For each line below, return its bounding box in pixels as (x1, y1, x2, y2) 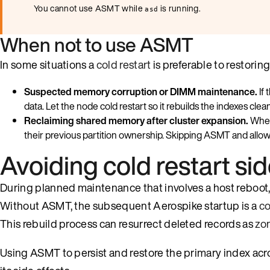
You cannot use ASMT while (34, 1, 145, 14)
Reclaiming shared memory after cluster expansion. (24, 113, 248, 128)
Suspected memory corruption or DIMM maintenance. (24, 84, 257, 99)
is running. (158, 1, 201, 14)
